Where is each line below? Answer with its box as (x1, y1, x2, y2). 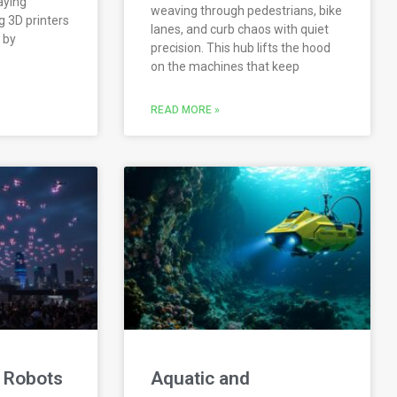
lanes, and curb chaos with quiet (151, 22, 330, 37)
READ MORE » (151, 104, 221, 117)
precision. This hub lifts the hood (151, 41, 331, 56)
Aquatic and (151, 367, 251, 389)
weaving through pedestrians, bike (151, 4, 343, 19)
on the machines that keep (151, 59, 300, 74)
